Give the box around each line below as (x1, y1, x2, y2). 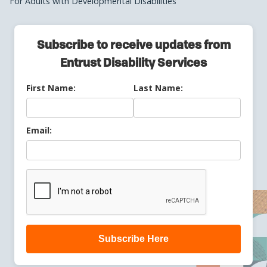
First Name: (26, 82, 76, 94)
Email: (26, 124, 52, 136)
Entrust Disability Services (60, 57, 207, 70)
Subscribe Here (98, 233, 169, 244)
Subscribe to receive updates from (36, 39, 231, 52)
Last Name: (133, 82, 183, 94)
